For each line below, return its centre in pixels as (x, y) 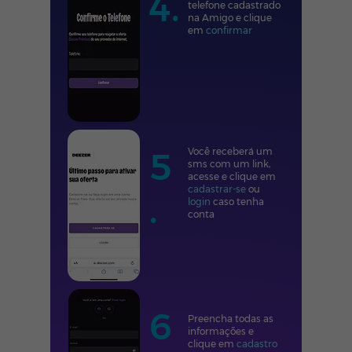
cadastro (257, 344)
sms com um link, (229, 164)
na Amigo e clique (230, 18)
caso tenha (238, 202)
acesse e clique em (232, 176)
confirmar (229, 30)
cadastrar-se (218, 189)
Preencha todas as (231, 319)
